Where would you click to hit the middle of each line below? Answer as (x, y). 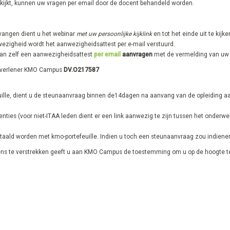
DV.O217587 (81, 70)
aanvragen (137, 54)
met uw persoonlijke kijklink (115, 34)
